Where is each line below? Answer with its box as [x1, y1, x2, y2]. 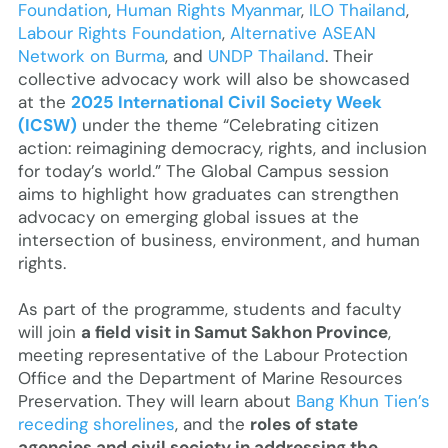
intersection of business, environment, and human [17, 228, 420, 251]
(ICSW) [17, 113, 77, 136]
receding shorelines [17, 412, 175, 435]
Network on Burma [17, 44, 165, 67]
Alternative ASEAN [229, 21, 376, 44]
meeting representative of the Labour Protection [17, 343, 408, 366]
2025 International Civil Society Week [70, 90, 382, 113]
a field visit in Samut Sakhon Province [80, 320, 388, 343]
